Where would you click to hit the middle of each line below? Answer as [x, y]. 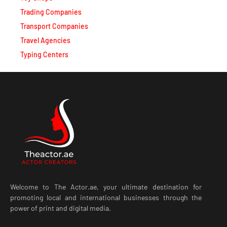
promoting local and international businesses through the [106, 195]
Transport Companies [54, 23]
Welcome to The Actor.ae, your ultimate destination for [106, 184]
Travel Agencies [45, 37]
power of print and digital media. [61, 206]
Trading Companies [51, 9]
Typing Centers [44, 52]
